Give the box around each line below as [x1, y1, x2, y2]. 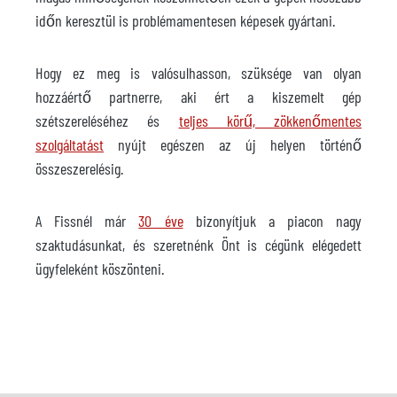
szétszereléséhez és [35, 111, 179, 130]
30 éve [138, 211, 183, 230]
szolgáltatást [35, 135, 104, 154]
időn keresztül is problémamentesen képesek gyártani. [35, 11, 339, 30]
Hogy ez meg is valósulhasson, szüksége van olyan [35, 63, 362, 82]
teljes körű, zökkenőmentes [178, 111, 362, 130]
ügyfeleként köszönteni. [35, 259, 167, 278]
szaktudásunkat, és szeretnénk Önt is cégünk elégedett [35, 235, 362, 254]
